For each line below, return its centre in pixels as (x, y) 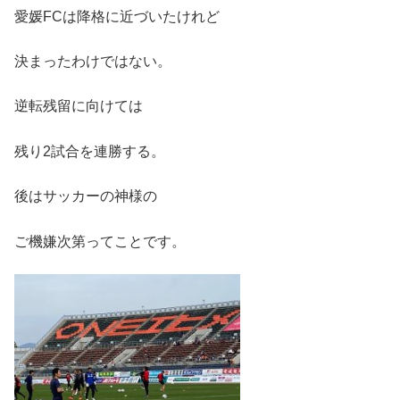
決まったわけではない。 (93, 61)
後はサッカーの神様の (86, 196)
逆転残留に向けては (79, 106)
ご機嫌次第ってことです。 (100, 241)
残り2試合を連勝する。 (90, 151)
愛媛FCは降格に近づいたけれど (117, 16)
